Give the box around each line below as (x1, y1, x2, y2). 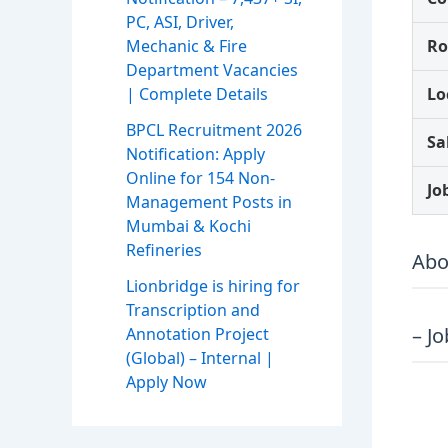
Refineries (126, 239, 202, 262)
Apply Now (126, 371, 207, 394)
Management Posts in (126, 191, 292, 214)
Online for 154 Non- (126, 167, 275, 190)
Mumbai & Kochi (126, 215, 251, 238)
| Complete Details (126, 83, 268, 106)
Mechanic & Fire (126, 35, 247, 58)
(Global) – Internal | (126, 347, 274, 370)
